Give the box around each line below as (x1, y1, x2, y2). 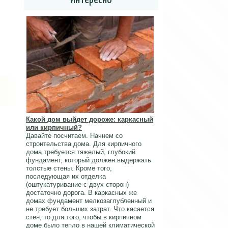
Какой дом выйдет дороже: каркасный (26, 116, 153, 123)
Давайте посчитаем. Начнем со (26, 132, 123, 139)
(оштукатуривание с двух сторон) (26, 181, 129, 188)
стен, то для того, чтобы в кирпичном (26, 213, 141, 221)
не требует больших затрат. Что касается (26, 205, 154, 213)
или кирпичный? (26, 124, 82, 131)
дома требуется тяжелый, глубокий (26, 148, 135, 156)
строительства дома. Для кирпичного (26, 140, 141, 148)
